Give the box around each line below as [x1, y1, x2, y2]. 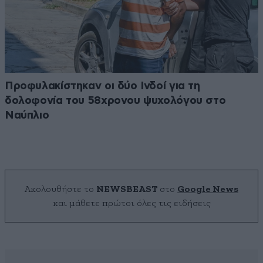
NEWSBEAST [96, 184, 157, 194]
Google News [177, 184, 238, 194]
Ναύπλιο [5, 110, 49, 122]
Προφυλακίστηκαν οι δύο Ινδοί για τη [5, 80, 200, 92]
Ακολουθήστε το [25, 184, 96, 194]
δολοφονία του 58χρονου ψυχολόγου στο [5, 95, 226, 107]
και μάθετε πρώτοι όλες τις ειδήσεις [52, 198, 211, 208]
